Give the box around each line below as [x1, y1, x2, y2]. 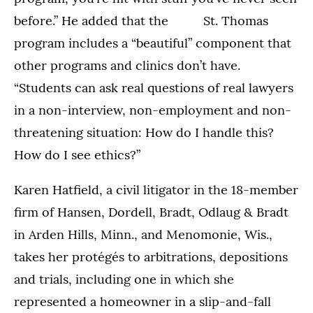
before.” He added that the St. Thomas [14, 12, 268, 29]
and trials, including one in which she [14, 270, 234, 287]
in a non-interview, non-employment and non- [14, 101, 291, 118]
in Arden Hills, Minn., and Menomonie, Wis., [14, 226, 272, 242]
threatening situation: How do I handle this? [14, 124, 274, 140]
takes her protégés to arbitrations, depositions [14, 248, 288, 265]
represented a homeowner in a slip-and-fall [14, 293, 271, 310]
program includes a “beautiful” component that [14, 34, 291, 51]
